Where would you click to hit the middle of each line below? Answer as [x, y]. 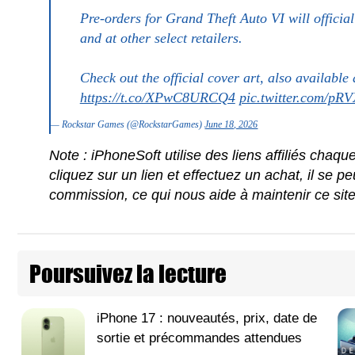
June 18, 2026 [231, 125]
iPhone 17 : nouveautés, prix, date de [207, 319]
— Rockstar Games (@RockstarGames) [128, 125]
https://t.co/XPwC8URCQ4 [157, 98]
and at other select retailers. [161, 38]
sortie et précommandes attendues [199, 338]
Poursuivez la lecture [128, 274]
